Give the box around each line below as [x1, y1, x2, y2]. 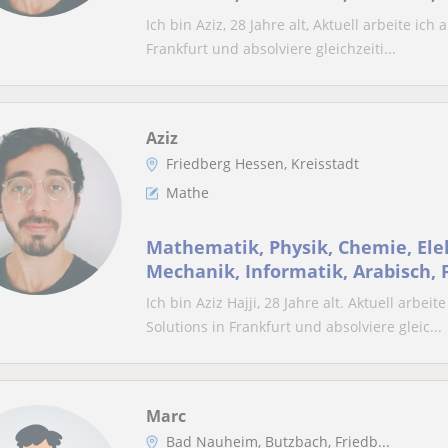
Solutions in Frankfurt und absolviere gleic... [146, 317, 442, 336]
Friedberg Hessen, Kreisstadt [166, 154, 359, 173]
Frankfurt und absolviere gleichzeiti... [146, 39, 396, 58]
